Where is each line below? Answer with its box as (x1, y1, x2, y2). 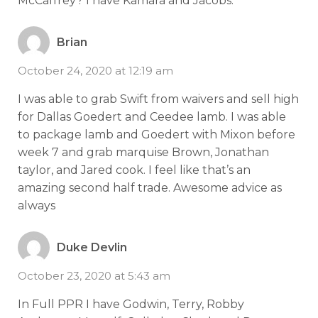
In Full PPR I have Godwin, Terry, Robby (18, 297, 244, 312)
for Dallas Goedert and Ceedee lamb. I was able (18, 110, 286, 124)
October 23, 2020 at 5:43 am (18, 269, 170, 283)
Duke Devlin (57, 240, 127, 254)
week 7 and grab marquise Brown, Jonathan (18, 146, 269, 160)
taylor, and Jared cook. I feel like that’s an (18, 163, 251, 177)
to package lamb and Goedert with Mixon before (18, 128, 295, 142)
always (18, 199, 55, 213)
